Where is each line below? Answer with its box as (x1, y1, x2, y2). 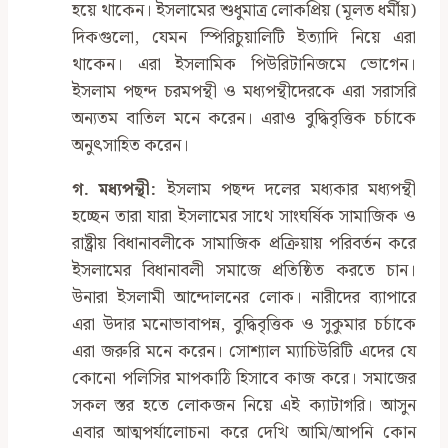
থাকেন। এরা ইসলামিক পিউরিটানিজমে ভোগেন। (72, 51, 416, 80)
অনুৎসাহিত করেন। (72, 132, 189, 161)
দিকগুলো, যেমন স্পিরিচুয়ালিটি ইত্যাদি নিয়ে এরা (72, 24, 416, 53)
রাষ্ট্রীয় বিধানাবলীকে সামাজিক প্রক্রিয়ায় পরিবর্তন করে (72, 230, 416, 259)
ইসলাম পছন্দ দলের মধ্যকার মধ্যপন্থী (156, 176, 417, 205)
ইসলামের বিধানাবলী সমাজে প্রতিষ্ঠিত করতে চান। (72, 257, 416, 286)
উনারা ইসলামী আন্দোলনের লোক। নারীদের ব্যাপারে (72, 284, 416, 313)
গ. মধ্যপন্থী (72, 176, 151, 205)
